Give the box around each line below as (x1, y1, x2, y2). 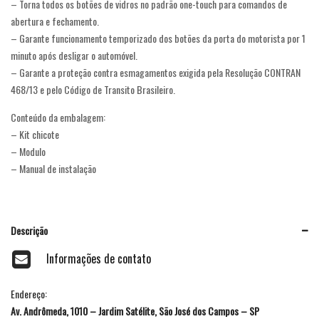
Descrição (11, 223, 48, 238)
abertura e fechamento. (11, 14, 99, 28)
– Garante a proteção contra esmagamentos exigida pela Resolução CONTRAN (11, 65, 300, 80)
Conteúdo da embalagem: (11, 110, 105, 125)
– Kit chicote (11, 127, 59, 142)
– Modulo (11, 144, 46, 159)
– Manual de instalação (11, 161, 96, 176)
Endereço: (11, 286, 47, 301)
